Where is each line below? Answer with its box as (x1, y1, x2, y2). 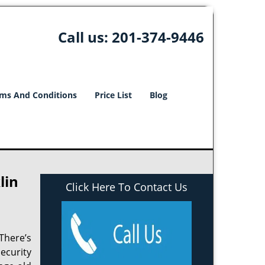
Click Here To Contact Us (66, 180, 188, 194)
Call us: (57, 27, 112, 47)
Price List (95, 89, 132, 101)
